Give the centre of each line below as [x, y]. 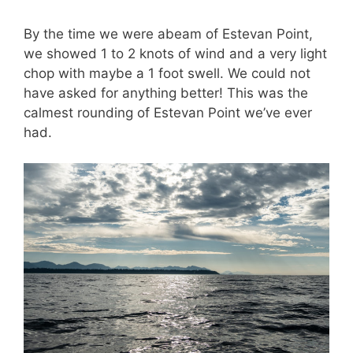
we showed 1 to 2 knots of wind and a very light [175, 54]
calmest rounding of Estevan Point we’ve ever [168, 113]
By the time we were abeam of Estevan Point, [168, 34]
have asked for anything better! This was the [166, 93]
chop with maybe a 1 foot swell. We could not [167, 74]
